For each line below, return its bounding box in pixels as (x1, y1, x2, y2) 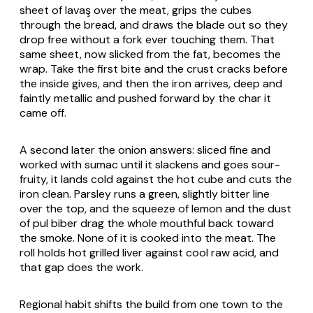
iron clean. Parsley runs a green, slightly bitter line (20, 186, 270, 201)
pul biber (33, 215, 78, 231)
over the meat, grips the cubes (91, 2, 252, 17)
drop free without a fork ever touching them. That (20, 31, 275, 47)
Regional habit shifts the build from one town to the (20, 296, 283, 312)
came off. (20, 105, 66, 120)
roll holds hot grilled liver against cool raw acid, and (20, 245, 279, 260)
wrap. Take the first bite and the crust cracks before (20, 61, 288, 76)
